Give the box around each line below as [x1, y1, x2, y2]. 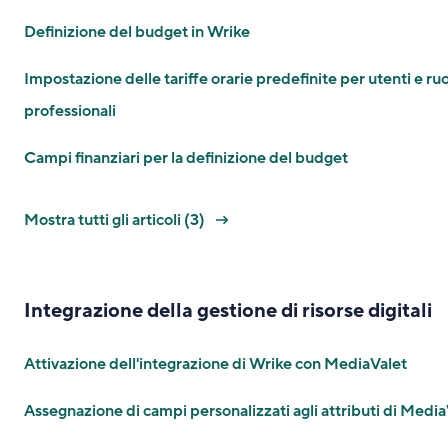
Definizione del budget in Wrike [24, 21, 250, 43]
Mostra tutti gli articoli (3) [24, 209, 208, 231]
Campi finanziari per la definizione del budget [24, 147, 348, 169]
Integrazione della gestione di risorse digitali [24, 298, 432, 324]
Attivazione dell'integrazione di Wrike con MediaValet [24, 353, 407, 375]
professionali [24, 100, 116, 122]
